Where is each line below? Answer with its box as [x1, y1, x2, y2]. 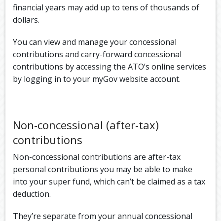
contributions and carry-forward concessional [13, 49, 182, 60]
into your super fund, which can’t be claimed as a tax [13, 176, 206, 187]
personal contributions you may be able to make [13, 164, 193, 175]
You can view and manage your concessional [13, 37, 177, 48]
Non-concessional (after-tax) [13, 117, 159, 133]
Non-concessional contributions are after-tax [13, 151, 181, 163]
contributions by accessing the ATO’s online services [13, 61, 207, 73]
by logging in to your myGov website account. [13, 74, 181, 85]
